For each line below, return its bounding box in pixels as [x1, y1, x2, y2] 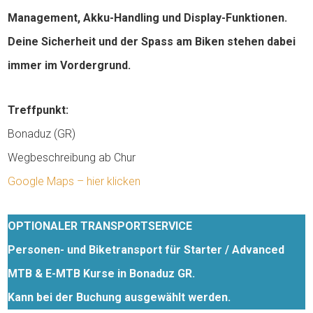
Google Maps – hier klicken [8, 175, 141, 189]
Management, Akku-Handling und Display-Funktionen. [8, 11, 288, 25]
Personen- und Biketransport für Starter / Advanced [8, 243, 285, 257]
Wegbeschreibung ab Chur [8, 151, 136, 165]
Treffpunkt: [8, 103, 69, 117]
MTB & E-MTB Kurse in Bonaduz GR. [8, 267, 196, 281]
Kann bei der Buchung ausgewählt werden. [8, 291, 231, 305]
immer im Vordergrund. [8, 59, 131, 73]
